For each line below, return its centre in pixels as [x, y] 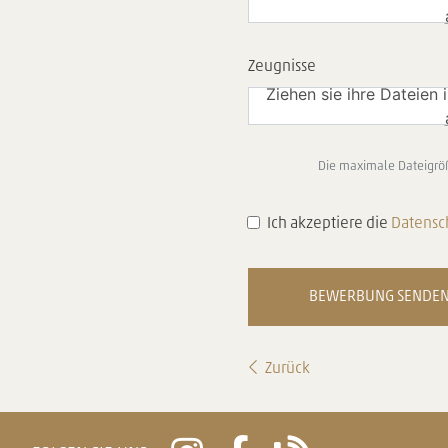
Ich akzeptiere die [329, 223]
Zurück [287, 368]
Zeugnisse [282, 66]
